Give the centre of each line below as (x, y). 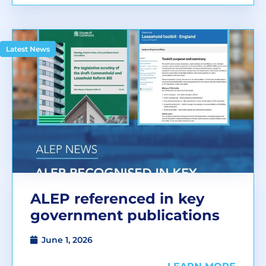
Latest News (28, 49)
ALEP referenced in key (117, 199)
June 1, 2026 (67, 240)
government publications (125, 216)
